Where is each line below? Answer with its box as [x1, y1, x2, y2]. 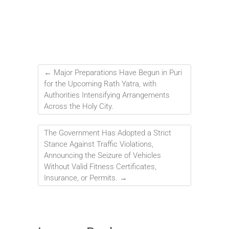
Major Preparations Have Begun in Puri [52, 67, 182, 77]
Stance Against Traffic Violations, [44, 139, 153, 149]
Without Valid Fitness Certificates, [44, 162, 156, 171]
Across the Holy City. [44, 101, 113, 111]
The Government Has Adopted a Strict [44, 128, 171, 138]
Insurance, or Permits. [44, 173, 120, 182]
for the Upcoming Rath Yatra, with [44, 79, 156, 88]
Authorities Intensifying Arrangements [44, 90, 170, 100]
